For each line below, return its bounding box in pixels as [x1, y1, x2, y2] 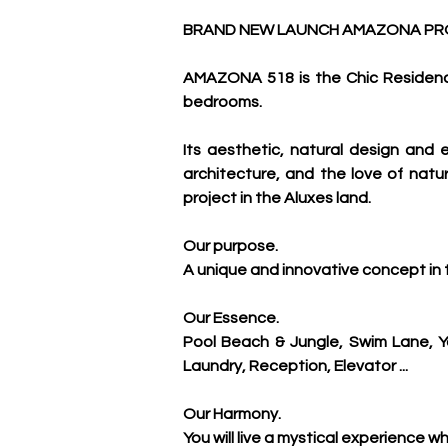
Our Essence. [183, 310, 279, 326]
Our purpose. [183, 238, 278, 254]
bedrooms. [183, 94, 265, 110]
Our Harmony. [183, 406, 281, 422]
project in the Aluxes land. [183, 190, 371, 206]
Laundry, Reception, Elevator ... [183, 358, 408, 374]
